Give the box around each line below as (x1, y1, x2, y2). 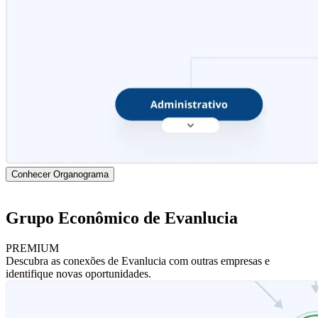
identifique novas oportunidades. (6, 268, 151, 280)
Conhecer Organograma (11, 169, 109, 180)
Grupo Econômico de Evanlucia (6, 209, 238, 228)
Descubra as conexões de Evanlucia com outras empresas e (6, 255, 270, 268)
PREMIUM (6, 242, 59, 255)
